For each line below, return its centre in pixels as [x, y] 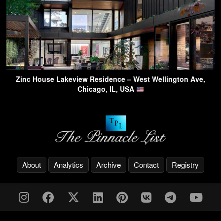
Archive [109, 164]
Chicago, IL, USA [107, 89]
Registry [185, 164]
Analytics [69, 164]
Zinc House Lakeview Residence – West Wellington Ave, [110, 79]
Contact [146, 164]
